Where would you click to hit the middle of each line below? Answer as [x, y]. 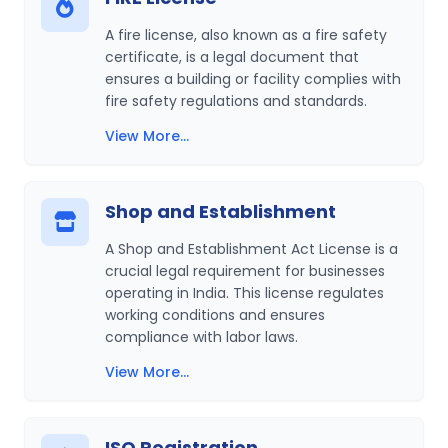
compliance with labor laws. [201, 337]
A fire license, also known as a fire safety [246, 35]
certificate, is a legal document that [232, 57]
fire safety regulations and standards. [236, 101]
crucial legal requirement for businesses [245, 271]
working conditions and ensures [215, 315]
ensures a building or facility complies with [253, 79]
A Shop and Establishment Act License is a [251, 249]
